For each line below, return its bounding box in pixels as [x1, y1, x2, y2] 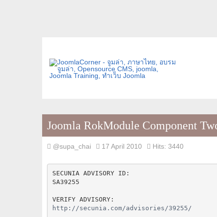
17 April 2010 [102, 142, 142, 150]
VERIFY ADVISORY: [52, 195, 114, 203]
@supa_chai [53, 142, 91, 150]
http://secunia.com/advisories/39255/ [52, 204, 192, 212]
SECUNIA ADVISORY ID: [52, 169, 130, 177]
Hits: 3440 [153, 142, 184, 150]
